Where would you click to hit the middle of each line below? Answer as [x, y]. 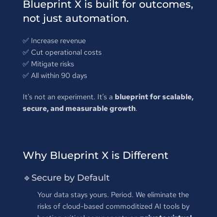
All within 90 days [59, 75]
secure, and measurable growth [79, 108]
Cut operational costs [66, 52]
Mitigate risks [52, 64]
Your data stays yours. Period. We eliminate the [113, 194]
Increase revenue [58, 40]
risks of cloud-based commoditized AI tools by [113, 206]
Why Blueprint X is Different [95, 155]
